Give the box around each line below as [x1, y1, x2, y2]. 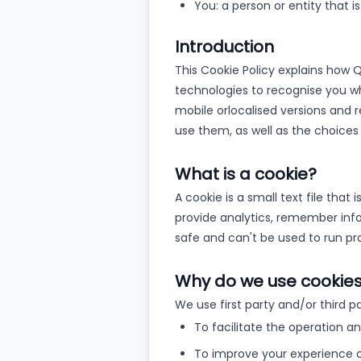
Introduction [175, 35, 274, 58]
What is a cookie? [175, 163, 317, 185]
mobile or [175, 102, 228, 118]
